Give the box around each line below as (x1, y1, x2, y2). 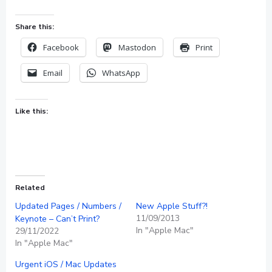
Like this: (15, 106, 48, 116)
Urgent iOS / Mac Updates (15, 259, 117, 270)
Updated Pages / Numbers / (15, 200, 121, 212)
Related (15, 183, 45, 192)
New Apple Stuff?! (136, 200, 208, 212)
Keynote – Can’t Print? (15, 213, 100, 225)
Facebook (43, 42, 79, 53)
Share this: (15, 22, 54, 32)
